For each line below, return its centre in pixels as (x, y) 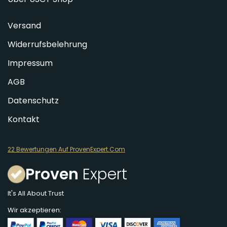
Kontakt (24, 119)
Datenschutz (33, 100)
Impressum (30, 63)
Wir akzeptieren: (34, 210)
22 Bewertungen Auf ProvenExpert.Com (66, 149)
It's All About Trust (36, 193)
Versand (24, 25)
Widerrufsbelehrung (47, 44)
